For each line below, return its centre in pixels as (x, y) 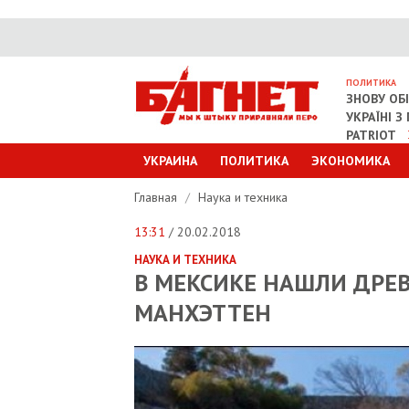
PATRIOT (371, 135)
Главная (157, 197)
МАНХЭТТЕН (203, 313)
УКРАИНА (170, 161)
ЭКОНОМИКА (351, 161)
